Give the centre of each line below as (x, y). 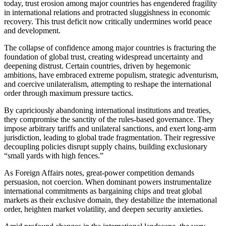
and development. (32, 30)
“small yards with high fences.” (54, 155)
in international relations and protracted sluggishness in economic (107, 12)
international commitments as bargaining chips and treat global (103, 191)
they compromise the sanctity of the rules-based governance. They (109, 119)
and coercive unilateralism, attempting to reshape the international (108, 84)
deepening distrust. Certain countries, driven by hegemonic (97, 66)
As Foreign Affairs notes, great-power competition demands (99, 173)
